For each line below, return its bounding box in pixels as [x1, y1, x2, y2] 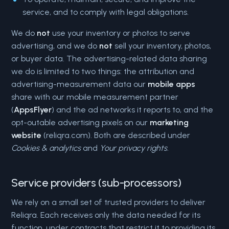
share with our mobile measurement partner [11, 92, 179, 102]
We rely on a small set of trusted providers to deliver [11, 197, 206, 207]
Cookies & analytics [11, 143, 81, 153]
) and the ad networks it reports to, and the [52, 105, 214, 114]
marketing [150, 118, 189, 127]
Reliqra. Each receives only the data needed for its [11, 210, 201, 220]
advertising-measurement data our [11, 79, 148, 89]
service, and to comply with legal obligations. [22, 7, 189, 17]
